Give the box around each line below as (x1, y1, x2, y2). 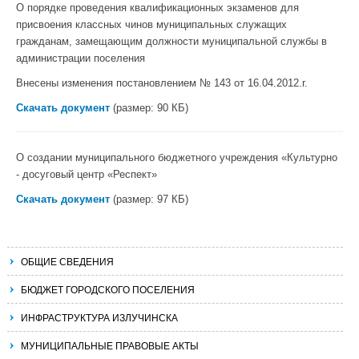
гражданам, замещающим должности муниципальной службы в (16, 35, 327, 47)
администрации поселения (16, 52, 145, 64)
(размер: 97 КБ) (110, 193, 188, 205)
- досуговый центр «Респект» (16, 168, 157, 180)
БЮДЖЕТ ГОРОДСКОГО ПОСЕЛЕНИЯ (21, 282, 195, 296)
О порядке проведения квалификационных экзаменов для (16, 2, 299, 14)
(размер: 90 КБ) (110, 102, 188, 114)
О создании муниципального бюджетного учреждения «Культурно (16, 151, 337, 163)
